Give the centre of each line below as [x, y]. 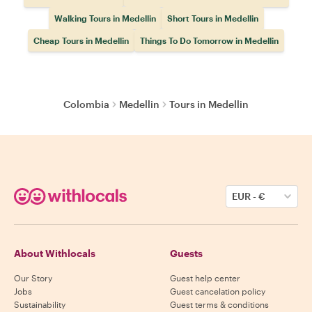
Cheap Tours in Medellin [81, 40]
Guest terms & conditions [219, 304]
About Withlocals [55, 253]
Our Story [33, 278]
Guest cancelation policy [218, 291]
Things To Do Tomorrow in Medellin [209, 40]
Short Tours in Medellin [212, 18]
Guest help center [205, 278]
